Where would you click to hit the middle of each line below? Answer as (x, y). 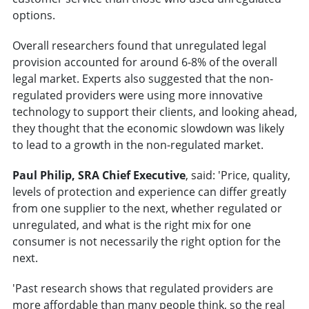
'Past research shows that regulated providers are (142, 289)
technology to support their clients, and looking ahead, (154, 112)
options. (33, 16)
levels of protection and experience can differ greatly (149, 192)
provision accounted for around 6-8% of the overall (144, 62)
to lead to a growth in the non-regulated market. (138, 145)
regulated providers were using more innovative (137, 96)
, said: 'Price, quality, (238, 176)
